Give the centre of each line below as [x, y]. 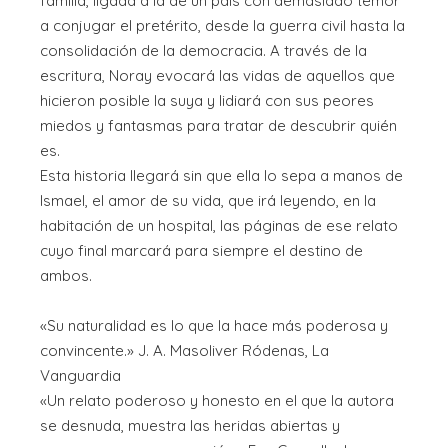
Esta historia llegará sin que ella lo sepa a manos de [221, 176]
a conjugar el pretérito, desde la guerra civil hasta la [222, 26]
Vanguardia [80, 376]
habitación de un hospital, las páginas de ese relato [219, 226]
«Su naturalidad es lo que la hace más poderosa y [214, 326]
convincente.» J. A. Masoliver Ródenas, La [184, 351]
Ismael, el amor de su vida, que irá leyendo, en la [208, 201]
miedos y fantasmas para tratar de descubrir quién [218, 126]
